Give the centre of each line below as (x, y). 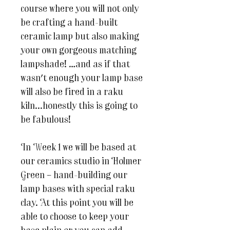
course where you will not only (80, 10)
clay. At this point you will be (77, 204)
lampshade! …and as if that (75, 65)
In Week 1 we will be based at (78, 148)
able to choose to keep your (75, 218)
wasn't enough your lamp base (82, 79)
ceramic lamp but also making (80, 37)
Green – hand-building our (74, 176)
